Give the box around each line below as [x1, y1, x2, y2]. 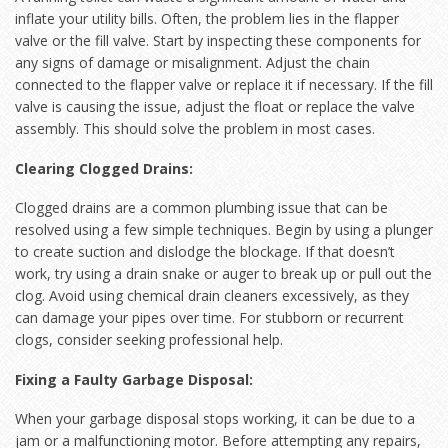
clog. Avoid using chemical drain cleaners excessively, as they [15, 286, 409, 306]
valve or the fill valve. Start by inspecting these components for [15, 31, 421, 51]
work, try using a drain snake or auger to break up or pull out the [15, 264, 432, 284]
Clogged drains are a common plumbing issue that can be [15, 198, 388, 218]
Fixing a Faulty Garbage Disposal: [15, 369, 253, 389]
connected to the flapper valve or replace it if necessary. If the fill [15, 75, 433, 95]
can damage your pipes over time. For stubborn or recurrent [15, 308, 404, 328]
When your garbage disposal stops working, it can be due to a [15, 409, 415, 429]
